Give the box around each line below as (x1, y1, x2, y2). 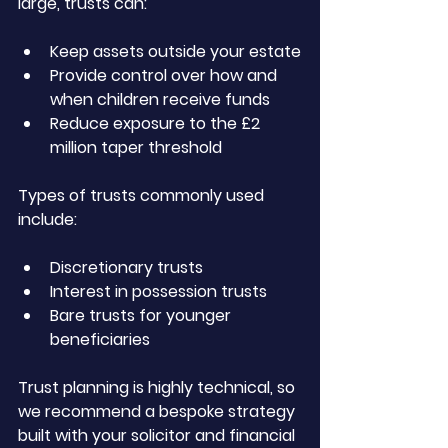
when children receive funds (50, 88, 270, 111)
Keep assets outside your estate (50, 40, 301, 63)
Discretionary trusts (50, 256, 203, 279)
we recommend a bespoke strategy (18, 400, 299, 423)
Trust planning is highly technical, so (18, 376, 299, 399)
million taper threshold (50, 136, 222, 159)
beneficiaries (50, 328, 150, 351)
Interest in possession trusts (50, 280, 267, 303)
